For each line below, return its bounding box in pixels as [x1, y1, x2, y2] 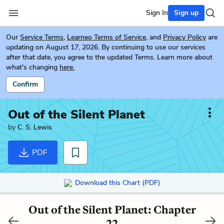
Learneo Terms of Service [67, 32, 146, 42]
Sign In [146, 8, 168, 17]
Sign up [174, 8, 198, 17]
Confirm [12, 79, 38, 89]
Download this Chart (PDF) [74, 177, 160, 187]
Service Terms [20, 32, 63, 42]
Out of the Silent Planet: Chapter [28, 202, 196, 216]
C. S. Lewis [17, 122, 52, 132]
